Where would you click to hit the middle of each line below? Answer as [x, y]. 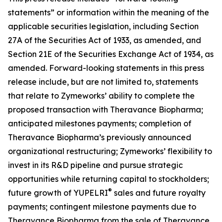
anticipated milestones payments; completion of [100, 123]
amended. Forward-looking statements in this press [106, 68]
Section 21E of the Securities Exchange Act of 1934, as [111, 54]
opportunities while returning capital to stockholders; [109, 179]
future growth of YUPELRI [58, 193]
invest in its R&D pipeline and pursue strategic [95, 165]
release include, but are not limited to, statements [103, 82]
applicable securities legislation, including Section [103, 26]
